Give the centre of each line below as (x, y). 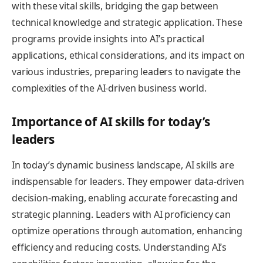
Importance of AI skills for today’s (111, 122)
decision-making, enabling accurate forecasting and (125, 198)
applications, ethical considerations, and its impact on (129, 55)
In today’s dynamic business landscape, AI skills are (123, 165)
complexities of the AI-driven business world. (109, 88)
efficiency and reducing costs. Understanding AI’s (119, 247)
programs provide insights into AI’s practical (108, 39)
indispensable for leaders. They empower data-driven (128, 182)
